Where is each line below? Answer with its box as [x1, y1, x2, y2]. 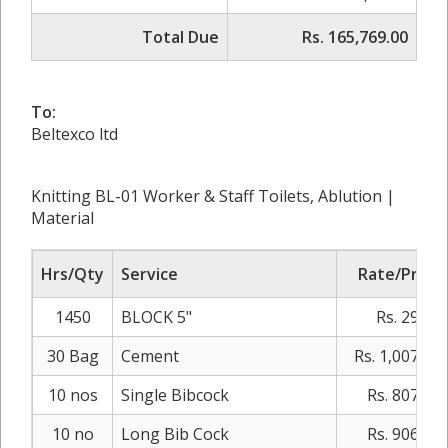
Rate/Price [358, 263, 440, 286]
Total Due [142, 26, 219, 49]
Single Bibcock [121, 384, 229, 407]
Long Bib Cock [121, 423, 229, 446]
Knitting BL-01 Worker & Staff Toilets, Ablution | [31, 185, 395, 208]
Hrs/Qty [41, 263, 104, 286]
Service [121, 263, 178, 286]
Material [31, 207, 94, 230]
